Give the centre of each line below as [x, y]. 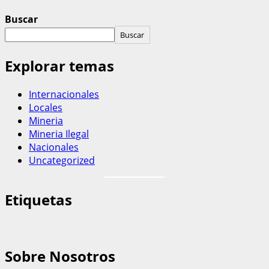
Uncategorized [62, 160]
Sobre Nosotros [60, 256]
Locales [46, 107]
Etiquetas [38, 199]
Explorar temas [59, 65]
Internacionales [64, 94]
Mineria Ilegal [59, 134]
